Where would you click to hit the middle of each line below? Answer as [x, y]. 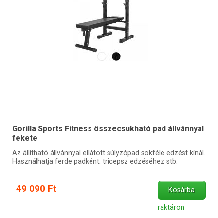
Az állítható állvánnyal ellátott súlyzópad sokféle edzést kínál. [109, 153]
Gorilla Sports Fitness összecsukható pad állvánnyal [108, 128]
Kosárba [182, 190]
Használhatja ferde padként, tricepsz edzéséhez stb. [95, 162]
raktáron [171, 208]
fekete [25, 138]
